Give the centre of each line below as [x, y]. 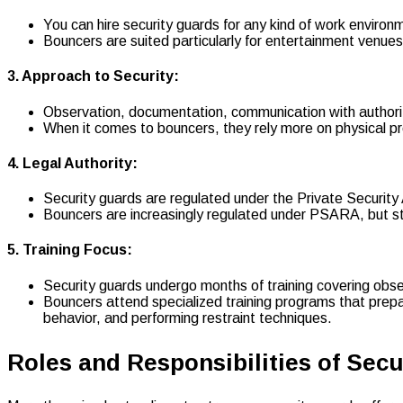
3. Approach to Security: [93, 76]
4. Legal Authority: [72, 163]
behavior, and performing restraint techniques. [188, 318]
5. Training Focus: [70, 250]
